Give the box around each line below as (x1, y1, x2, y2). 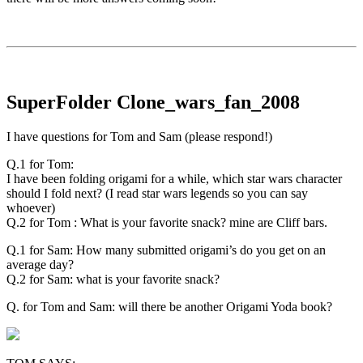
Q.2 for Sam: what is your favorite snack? (6, 272, 220, 287)
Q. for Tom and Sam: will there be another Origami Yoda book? (6, 300, 332, 314)
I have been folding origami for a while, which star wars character (6, 172, 342, 186)
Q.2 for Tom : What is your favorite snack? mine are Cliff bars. (6, 216, 327, 230)
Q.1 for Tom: (6, 157, 74, 172)
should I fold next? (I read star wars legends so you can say (6, 186, 308, 201)
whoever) (6, 201, 55, 216)
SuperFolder (6, 92, 112, 113)
